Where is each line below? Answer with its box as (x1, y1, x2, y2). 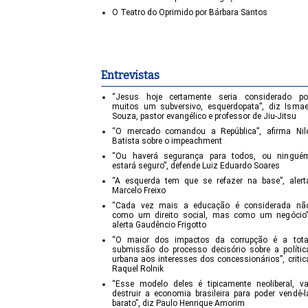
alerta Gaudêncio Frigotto (112, 219, 206, 230)
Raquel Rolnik (112, 263, 164, 274)
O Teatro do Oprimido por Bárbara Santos (112, 8, 267, 18)
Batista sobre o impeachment (112, 135, 222, 146)
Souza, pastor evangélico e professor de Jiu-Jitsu (112, 111, 296, 121)
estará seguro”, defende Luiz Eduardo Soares (112, 160, 280, 170)
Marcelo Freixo (112, 185, 166, 195)
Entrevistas (101, 68, 159, 82)
